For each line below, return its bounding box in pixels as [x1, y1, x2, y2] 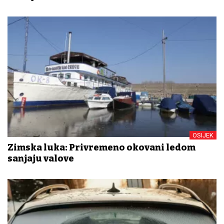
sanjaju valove [7, 153, 74, 164]
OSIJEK [192, 131, 213, 139]
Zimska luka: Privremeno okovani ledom [7, 142, 195, 153]
